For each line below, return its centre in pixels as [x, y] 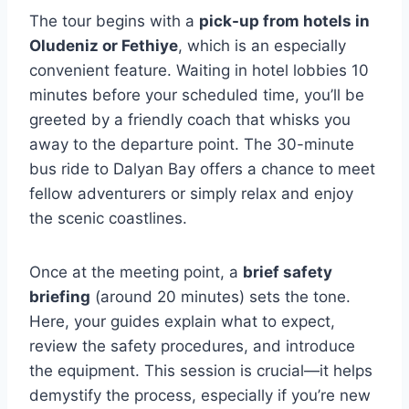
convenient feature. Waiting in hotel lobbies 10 [199, 70]
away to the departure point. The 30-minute [192, 144]
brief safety [288, 272]
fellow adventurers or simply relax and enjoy [191, 194]
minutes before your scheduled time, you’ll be [197, 95]
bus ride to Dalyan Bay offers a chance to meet [202, 169]
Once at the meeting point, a [136, 272]
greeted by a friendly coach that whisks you [190, 120]
